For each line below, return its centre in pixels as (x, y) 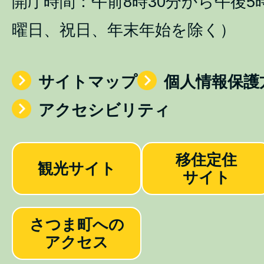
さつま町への (77, 225)
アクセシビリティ (104, 110)
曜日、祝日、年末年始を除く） (124, 30)
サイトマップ (88, 82)
